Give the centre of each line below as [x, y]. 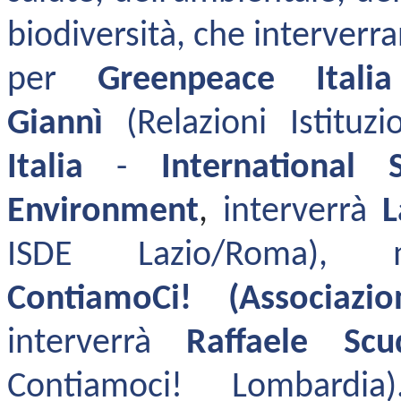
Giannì [67, 124]
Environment [103, 212]
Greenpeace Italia [245, 80]
